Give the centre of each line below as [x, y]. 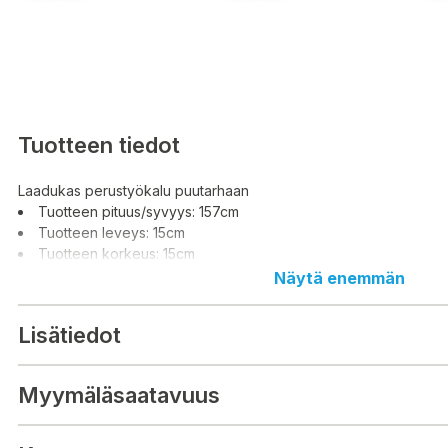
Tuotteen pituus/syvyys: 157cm [138, 212]
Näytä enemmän [339, 278]
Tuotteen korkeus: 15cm [116, 254]
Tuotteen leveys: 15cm [111, 233]
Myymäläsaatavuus [119, 394]
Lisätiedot [69, 334]
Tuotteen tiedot [99, 144]
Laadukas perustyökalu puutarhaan [133, 191]
